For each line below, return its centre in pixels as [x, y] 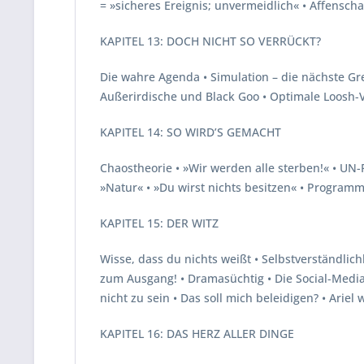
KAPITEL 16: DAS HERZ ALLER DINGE [197, 334]
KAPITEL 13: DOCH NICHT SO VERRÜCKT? [210, 41]
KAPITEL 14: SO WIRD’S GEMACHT [191, 132]
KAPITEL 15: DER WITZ [159, 223]
